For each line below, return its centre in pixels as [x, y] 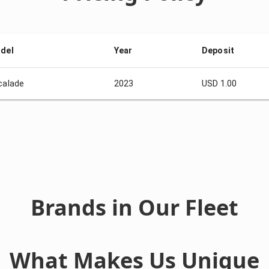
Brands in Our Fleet [134, 208]
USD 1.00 [219, 84]
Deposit [218, 51]
